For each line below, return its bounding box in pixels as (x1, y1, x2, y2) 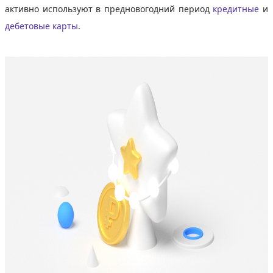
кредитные (213, 2, 263, 15)
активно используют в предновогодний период (5, 2, 213, 15)
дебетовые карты (5, 19, 78, 32)
